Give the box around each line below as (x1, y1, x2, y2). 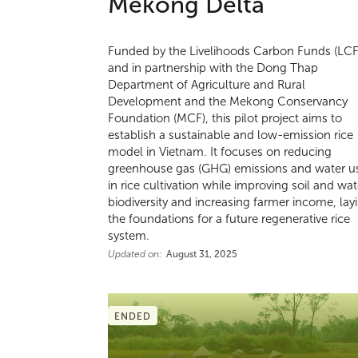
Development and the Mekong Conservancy (108, 94, 348, 108)
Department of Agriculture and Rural (108, 78, 306, 91)
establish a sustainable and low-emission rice (108, 128, 354, 141)
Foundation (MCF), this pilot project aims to (108, 111, 343, 125)
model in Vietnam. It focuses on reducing (108, 145, 332, 158)
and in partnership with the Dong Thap (108, 61, 319, 74)
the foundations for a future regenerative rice (108, 212, 351, 225)
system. (108, 229, 150, 242)
